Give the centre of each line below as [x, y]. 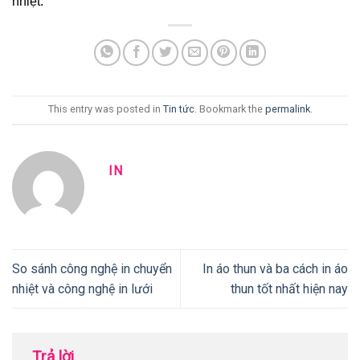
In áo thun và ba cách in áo [275, 269]
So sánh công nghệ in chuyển [92, 269]
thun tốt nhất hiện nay [289, 289]
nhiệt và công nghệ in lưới [82, 289]
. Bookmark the [229, 109]
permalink [287, 109]
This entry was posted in [105, 109]
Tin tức [178, 109]
